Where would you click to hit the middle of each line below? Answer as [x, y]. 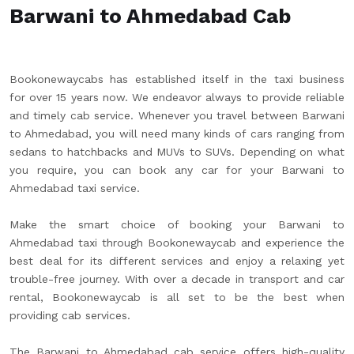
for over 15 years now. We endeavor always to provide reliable [177, 97]
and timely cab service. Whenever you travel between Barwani [177, 115]
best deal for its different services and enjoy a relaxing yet [177, 261]
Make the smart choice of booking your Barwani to [177, 224]
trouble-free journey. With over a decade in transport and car [177, 279]
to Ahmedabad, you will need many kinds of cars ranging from [177, 134]
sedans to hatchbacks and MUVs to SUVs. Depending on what [177, 152]
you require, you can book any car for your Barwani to [177, 170]
